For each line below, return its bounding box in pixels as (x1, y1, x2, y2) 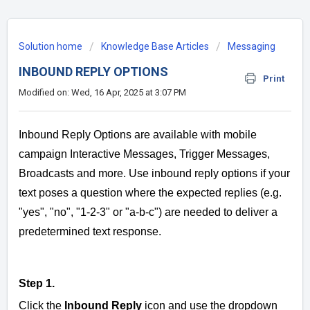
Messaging (228, 41, 275, 52)
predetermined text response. (19, 226, 161, 238)
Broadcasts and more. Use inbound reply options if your (19, 167, 290, 180)
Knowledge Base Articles (101, 41, 209, 52)
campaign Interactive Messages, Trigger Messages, (19, 148, 270, 161)
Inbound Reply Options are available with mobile (19, 129, 257, 141)
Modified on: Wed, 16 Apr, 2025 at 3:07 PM (19, 87, 186, 98)
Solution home (19, 41, 84, 52)
